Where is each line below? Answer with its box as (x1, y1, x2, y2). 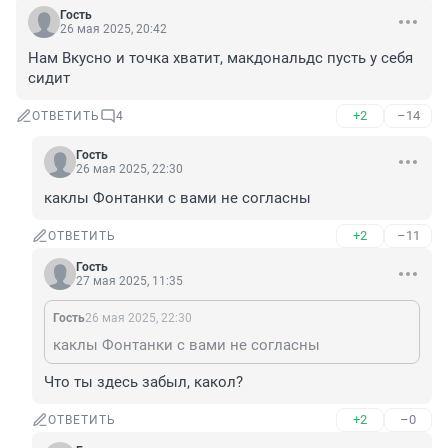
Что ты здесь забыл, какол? (44, 373, 243, 392)
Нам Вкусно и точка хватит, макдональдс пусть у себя (28, 49, 413, 68)
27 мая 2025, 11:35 (76, 274, 183, 289)
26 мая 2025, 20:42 (60, 22, 167, 37)
